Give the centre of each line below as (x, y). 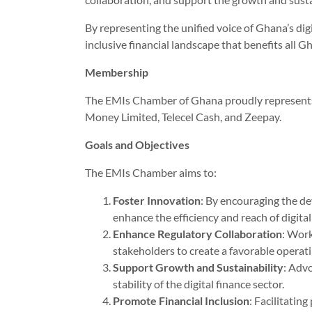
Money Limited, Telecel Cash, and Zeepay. (183, 116)
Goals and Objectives (137, 144)
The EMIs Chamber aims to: (151, 172)
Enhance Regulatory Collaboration (197, 233)
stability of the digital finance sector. (198, 283)
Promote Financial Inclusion (181, 300)
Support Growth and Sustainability (198, 267)
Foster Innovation (157, 200)
